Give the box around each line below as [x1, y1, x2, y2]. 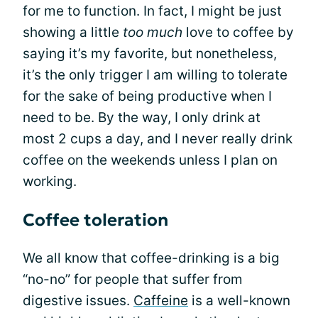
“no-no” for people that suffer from [23, 271, 243, 287]
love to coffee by [182, 24, 294, 40]
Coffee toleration [23, 209, 168, 231]
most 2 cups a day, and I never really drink [23, 131, 292, 147]
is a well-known [188, 292, 290, 309]
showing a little [23, 24, 123, 40]
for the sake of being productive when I [23, 88, 272, 104]
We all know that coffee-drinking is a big [23, 250, 280, 266]
